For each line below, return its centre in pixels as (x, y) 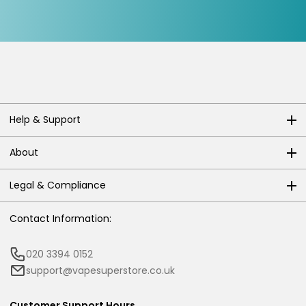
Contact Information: (60, 219)
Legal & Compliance (58, 185)
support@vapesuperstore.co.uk (100, 270)
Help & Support (45, 120)
